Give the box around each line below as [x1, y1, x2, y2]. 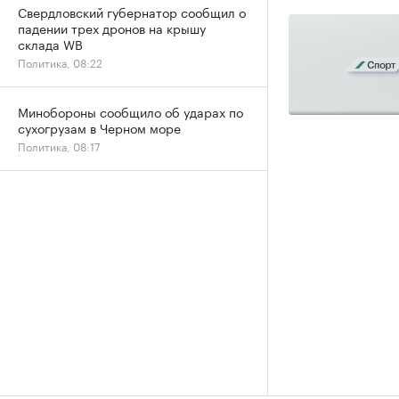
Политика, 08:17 [18, 137, 100, 154]
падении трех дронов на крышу [18, 18, 206, 37]
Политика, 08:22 [18, 53, 102, 70]
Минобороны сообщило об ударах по [18, 102, 243, 121]
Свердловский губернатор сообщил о [18, 2, 246, 21]
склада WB [18, 34, 83, 53]
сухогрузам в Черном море [18, 118, 181, 137]
